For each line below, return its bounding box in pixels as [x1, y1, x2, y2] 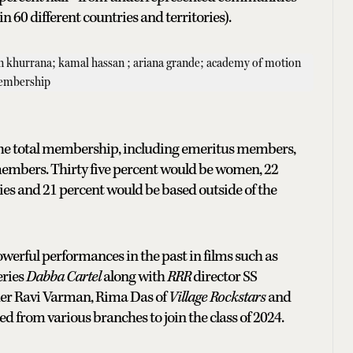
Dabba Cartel [26, 266, 103, 287]
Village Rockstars [169, 287, 268, 307]
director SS [193, 266, 257, 287]
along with [103, 266, 167, 287]
